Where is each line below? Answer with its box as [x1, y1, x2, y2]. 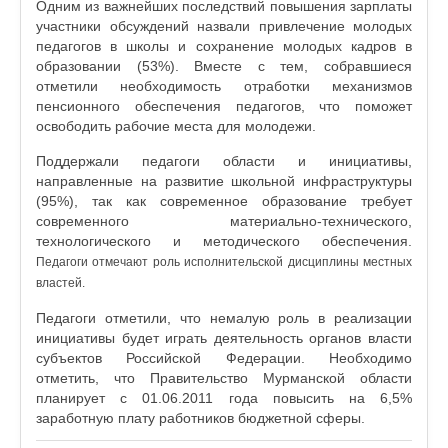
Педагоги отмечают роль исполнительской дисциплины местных [36, 255, 412, 269]
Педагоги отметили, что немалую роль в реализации [36, 310, 412, 326]
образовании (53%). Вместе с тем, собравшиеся [36, 58, 412, 74]
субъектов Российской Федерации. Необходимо [36, 350, 412, 366]
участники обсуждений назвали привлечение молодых [36, 18, 412, 34]
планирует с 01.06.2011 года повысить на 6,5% [36, 390, 412, 406]
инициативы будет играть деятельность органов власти [36, 330, 412, 346]
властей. [36, 276, 85, 290]
